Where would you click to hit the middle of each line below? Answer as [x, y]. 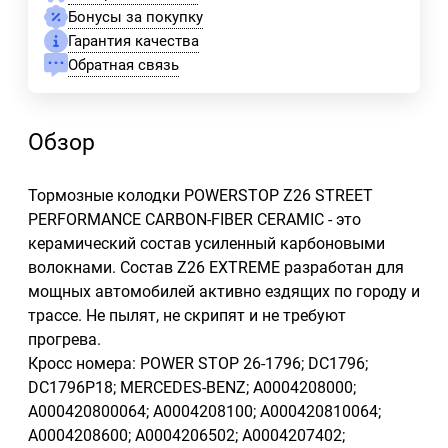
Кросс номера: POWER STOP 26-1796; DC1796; [198, 364]
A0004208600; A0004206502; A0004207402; [186, 436]
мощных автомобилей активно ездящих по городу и [224, 292]
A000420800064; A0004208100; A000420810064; [204, 412]
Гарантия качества [133, 40]
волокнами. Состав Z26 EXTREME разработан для [216, 268]
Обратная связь [123, 64]
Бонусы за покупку [135, 16]
